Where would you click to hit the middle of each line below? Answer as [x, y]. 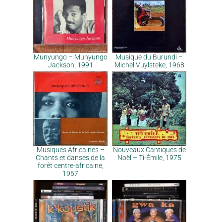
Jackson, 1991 [70, 65]
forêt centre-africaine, [70, 166]
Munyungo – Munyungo [70, 57]
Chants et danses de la [70, 158]
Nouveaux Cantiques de [149, 150]
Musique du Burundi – [149, 57]
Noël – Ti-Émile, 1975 [149, 158]
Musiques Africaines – [70, 150]
